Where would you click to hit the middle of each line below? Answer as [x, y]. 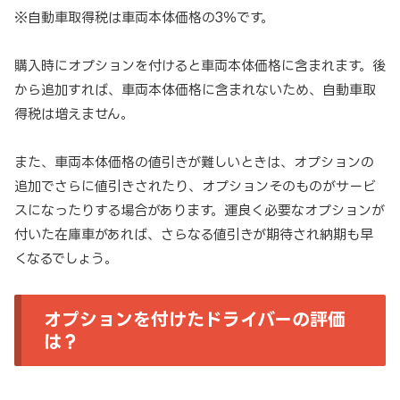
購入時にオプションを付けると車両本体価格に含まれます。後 [200, 66]
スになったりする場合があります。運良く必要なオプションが [200, 211]
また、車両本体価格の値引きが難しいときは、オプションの [194, 162]
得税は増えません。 [74, 114]
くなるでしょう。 [66, 259]
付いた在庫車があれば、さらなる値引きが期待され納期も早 [194, 235]
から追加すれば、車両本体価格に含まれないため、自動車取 [195, 90]
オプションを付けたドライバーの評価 [195, 319]
